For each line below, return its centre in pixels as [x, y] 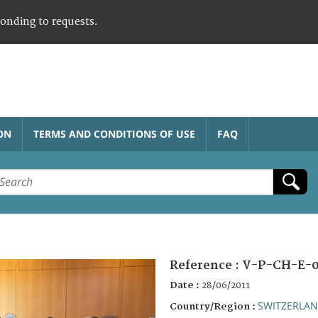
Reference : [206, 265]
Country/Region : [214, 306]
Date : [186, 285]
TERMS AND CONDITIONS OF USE [114, 133]
